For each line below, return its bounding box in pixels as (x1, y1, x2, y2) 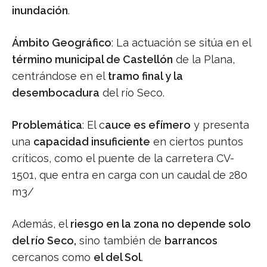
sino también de (76, 234, 164, 247)
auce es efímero (105, 119, 191, 132)
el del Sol (94, 251, 141, 264)
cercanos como (12, 251, 94, 264)
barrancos (164, 234, 218, 247)
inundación (12, 4, 68, 17)
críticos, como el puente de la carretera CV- (12, 152, 234, 165)
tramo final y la (108, 70, 183, 83)
